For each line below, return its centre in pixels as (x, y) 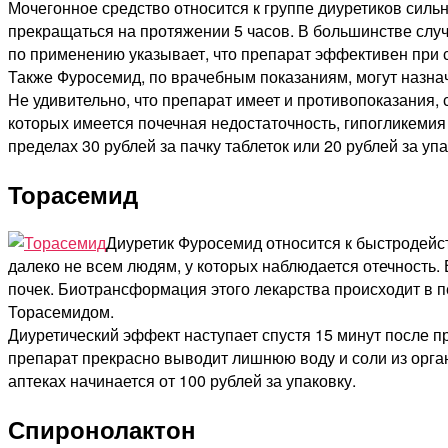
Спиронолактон (102, 428)
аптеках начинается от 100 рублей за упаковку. (182, 380)
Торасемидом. (61, 311)
